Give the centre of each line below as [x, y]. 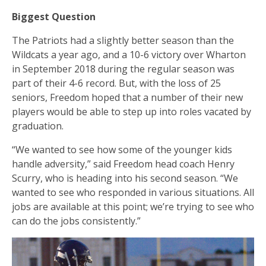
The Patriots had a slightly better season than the [123, 40]
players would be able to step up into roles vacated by [132, 111]
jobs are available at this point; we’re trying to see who [133, 206]
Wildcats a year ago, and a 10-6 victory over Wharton [129, 54]
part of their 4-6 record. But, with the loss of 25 [116, 83]
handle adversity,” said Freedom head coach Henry [123, 164]
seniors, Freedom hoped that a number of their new [127, 97]
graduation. [38, 126]
